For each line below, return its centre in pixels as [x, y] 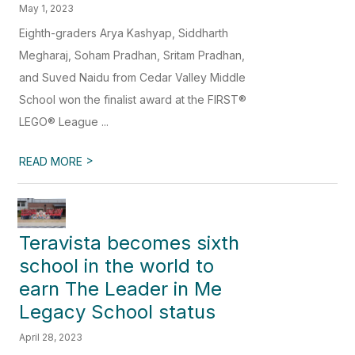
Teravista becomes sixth [130, 242]
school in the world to [117, 265]
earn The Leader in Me [121, 288]
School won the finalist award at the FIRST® [133, 99]
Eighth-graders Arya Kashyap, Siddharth [124, 32]
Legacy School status [118, 311]
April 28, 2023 [51, 337]
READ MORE [53, 161]
